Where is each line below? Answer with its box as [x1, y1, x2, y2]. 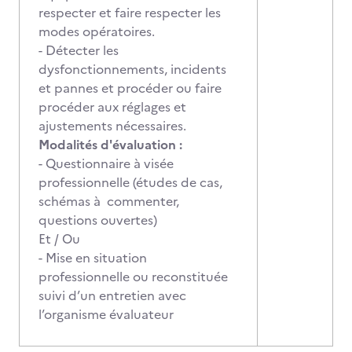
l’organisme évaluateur [38, 305, 174, 324]
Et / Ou [38, 229, 80, 248]
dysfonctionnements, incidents [38, 60, 226, 79]
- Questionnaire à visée [38, 154, 174, 173]
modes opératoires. [38, 22, 155, 41]
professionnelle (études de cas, [38, 173, 222, 192]
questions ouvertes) [38, 211, 157, 229]
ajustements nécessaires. [38, 116, 186, 135]
